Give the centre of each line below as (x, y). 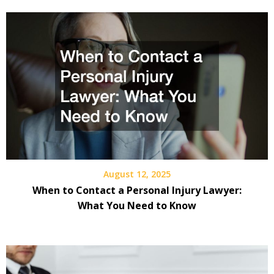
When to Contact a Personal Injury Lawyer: (137, 190)
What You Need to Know (137, 205)
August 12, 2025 (137, 174)
